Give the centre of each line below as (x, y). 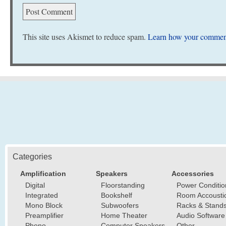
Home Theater (124, 216)
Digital (35, 185)
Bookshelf (117, 195)
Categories (32, 157)
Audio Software (201, 216)
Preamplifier (44, 216)
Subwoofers (120, 206)
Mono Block (44, 206)
